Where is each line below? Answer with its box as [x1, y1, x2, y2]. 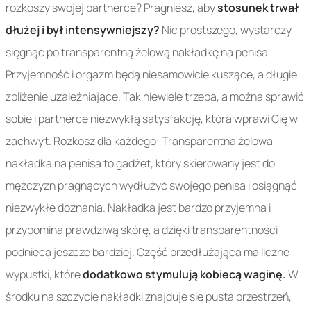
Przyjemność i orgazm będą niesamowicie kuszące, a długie [6, 67, 297, 83]
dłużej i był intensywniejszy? [6, 22, 160, 38]
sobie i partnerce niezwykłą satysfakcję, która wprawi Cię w [6, 111, 298, 127]
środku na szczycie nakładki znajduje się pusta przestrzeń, [6, 289, 292, 305]
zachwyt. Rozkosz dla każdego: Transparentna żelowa [6, 133, 273, 149]
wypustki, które [6, 267, 83, 283]
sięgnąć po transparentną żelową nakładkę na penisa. [6, 44, 271, 60]
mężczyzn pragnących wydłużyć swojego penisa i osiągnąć [6, 178, 297, 194]
